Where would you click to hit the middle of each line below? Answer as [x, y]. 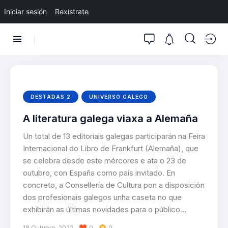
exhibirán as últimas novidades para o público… [105, 209]
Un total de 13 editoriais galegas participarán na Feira [114, 136]
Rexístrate [72, 11]
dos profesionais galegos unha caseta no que [102, 197]
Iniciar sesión [25, 11]
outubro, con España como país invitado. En [99, 173]
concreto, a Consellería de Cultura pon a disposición [114, 185]
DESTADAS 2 [51, 96]
